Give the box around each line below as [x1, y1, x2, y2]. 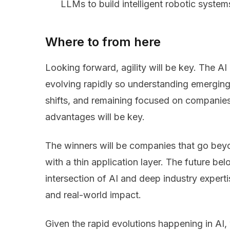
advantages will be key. [45, 111, 147, 123]
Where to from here [45, 34, 161, 50]
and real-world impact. [45, 189, 141, 201]
